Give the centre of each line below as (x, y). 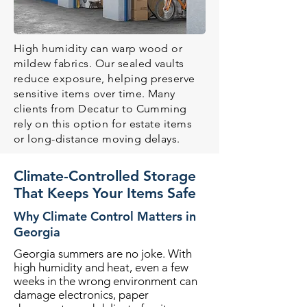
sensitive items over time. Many (95, 94)
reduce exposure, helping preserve (105, 78)
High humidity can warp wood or (98, 48)
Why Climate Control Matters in (105, 216)
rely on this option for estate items (103, 124)
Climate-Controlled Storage (105, 176)
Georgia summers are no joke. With (103, 254)
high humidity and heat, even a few (101, 267)
